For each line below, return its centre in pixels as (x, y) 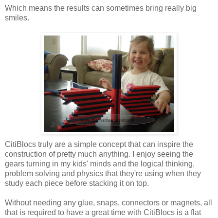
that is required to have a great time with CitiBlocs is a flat (103, 212)
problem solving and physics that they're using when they (103, 173)
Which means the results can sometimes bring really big (101, 8)
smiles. (17, 18)
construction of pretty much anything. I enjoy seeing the (99, 154)
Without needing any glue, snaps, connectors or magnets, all (109, 202)
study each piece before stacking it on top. (77, 183)
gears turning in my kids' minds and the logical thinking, (100, 163)
